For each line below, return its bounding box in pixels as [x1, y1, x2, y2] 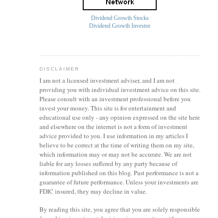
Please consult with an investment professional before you [39, 94, 191, 104]
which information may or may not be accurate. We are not [39, 150, 192, 159]
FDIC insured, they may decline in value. [39, 187, 147, 196]
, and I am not [139, 76, 175, 85]
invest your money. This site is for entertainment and [39, 104, 176, 113]
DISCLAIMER [39, 66, 79, 72]
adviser [120, 76, 139, 85]
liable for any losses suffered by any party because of [39, 159, 177, 168]
